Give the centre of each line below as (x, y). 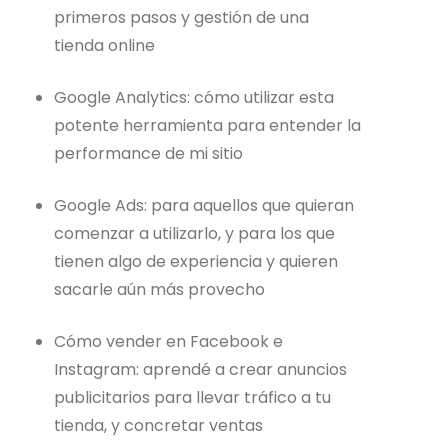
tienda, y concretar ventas (159, 425)
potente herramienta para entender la (208, 125)
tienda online (105, 45)
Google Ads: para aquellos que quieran (204, 205)
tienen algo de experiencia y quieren (196, 261)
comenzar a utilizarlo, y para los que (195, 233)
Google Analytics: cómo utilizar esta (194, 97)
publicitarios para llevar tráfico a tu (193, 397)
